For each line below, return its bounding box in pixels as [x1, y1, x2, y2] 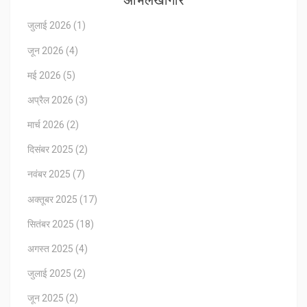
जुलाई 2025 [27, 268, 73, 280]
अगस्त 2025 [27, 243, 75, 254]
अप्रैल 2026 [27, 94, 75, 106]
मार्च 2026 [27, 119, 66, 131]
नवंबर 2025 [27, 169, 73, 180]
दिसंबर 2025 [27, 144, 75, 156]
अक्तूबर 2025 [27, 193, 79, 205]
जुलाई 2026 [27, 20, 73, 32]
